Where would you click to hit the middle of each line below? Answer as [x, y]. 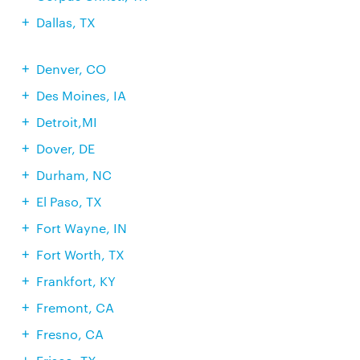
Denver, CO [71, 69]
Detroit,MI [66, 122]
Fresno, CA [70, 334]
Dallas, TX [65, 22]
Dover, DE [65, 148]
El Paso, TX [69, 201]
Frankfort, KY [76, 281]
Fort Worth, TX [80, 254]
